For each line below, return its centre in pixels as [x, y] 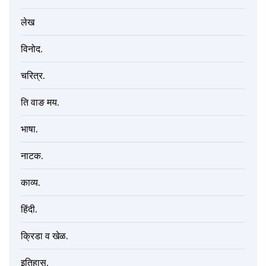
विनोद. [32, 49]
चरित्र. [33, 76]
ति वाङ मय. [40, 102]
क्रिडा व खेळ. [45, 236]
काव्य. [31, 183]
